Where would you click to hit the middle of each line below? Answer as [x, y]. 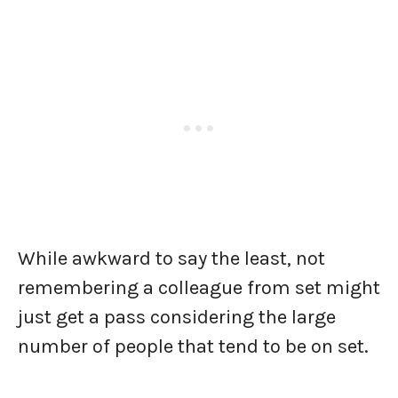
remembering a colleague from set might [199, 288]
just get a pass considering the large [177, 317]
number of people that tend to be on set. [195, 346]
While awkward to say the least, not [171, 259]
